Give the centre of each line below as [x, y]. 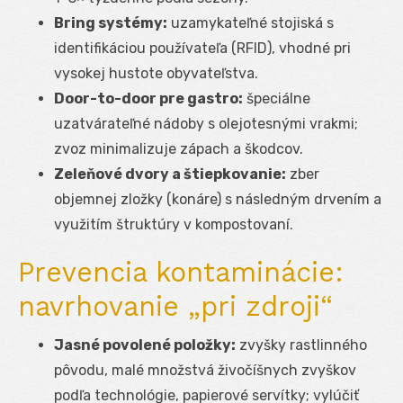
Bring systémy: [111, 22]
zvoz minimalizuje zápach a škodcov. [179, 148]
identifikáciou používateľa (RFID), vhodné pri [202, 48]
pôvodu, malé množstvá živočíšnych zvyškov [205, 370]
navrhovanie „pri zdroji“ [175, 306]
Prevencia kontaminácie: [181, 272]
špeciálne [277, 98]
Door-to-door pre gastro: [148, 98]
